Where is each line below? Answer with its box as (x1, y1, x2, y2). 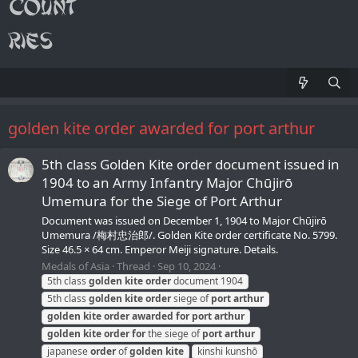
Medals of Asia (42, 258, 109, 273)
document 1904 (171, 273, 243, 288)
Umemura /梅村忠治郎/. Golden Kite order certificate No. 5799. (42, 227, 337, 242)
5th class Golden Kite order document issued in (42, 155, 340, 174)
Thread (117, 258, 150, 273)
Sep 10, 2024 (157, 258, 216, 273)
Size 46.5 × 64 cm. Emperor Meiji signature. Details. (42, 241, 278, 257)
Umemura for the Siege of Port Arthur (42, 192, 282, 211)
